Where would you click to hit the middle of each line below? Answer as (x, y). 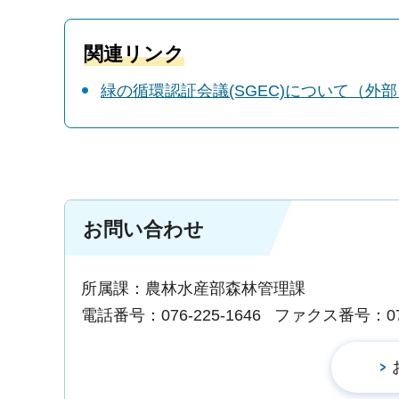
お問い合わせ (143, 229)
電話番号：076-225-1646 (171, 315)
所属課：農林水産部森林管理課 (193, 288)
